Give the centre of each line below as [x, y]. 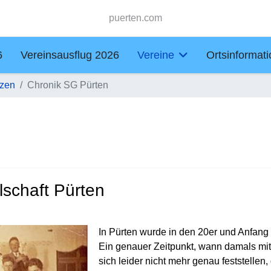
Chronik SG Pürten [68, 85]
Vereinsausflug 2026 [70, 55]
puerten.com [135, 18]
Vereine [155, 55]
